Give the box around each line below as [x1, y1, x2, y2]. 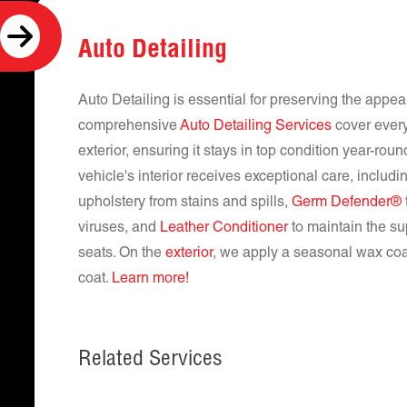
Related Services [78, 350, 223, 372]
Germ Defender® [292, 196, 402, 211]
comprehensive [78, 120, 180, 134]
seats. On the [78, 247, 165, 262]
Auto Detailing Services [180, 120, 332, 134]
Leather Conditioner [160, 222, 288, 236]
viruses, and [78, 222, 160, 236]
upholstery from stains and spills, [78, 196, 292, 211]
